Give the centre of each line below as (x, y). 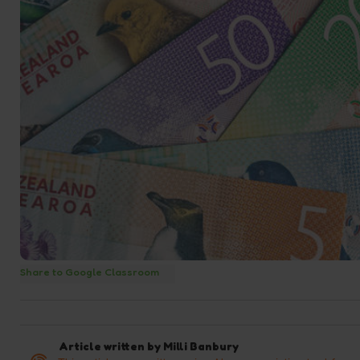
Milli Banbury (201, 346)
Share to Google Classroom (90, 271)
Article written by (111, 346)
